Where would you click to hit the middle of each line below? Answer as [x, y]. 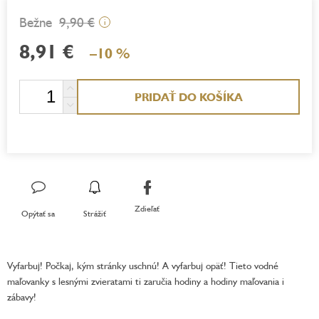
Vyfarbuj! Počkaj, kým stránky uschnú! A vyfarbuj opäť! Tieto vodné [143, 265]
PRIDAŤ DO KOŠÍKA [188, 96]
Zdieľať [147, 209]
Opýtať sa [38, 213]
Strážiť [95, 213]
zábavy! [22, 296]
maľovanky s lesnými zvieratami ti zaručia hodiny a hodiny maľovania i [146, 281]
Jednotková [41, 85]
